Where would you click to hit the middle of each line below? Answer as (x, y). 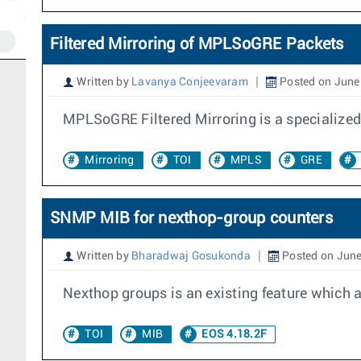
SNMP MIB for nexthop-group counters (191, 218)
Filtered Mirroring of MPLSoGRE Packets (197, 44)
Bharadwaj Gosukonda (191, 256)
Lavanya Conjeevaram (190, 82)
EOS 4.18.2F (233, 334)
